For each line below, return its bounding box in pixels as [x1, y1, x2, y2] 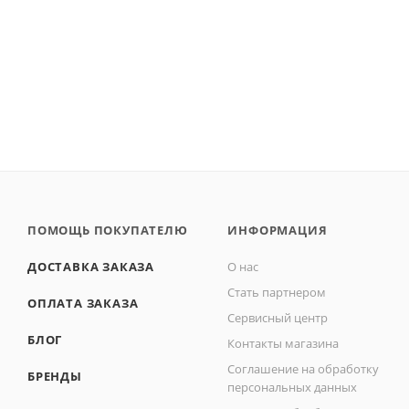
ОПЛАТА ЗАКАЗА [27, 295, 139, 311]
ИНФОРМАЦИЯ [227, 222, 328, 238]
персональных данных [227, 379, 358, 395]
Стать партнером [227, 284, 327, 300]
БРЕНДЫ [27, 368, 82, 384]
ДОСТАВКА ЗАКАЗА [27, 258, 154, 275]
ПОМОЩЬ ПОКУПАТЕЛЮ [27, 222, 188, 238]
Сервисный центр [227, 309, 329, 326]
